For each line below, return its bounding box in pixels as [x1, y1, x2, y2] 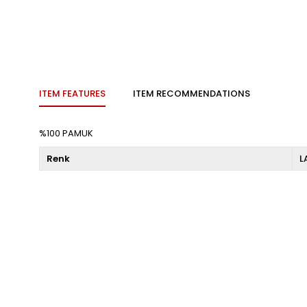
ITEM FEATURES [39, 87, 106, 101]
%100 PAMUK [39, 127, 93, 140]
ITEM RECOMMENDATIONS [133, 87, 250, 101]
